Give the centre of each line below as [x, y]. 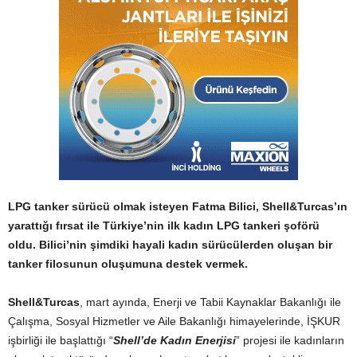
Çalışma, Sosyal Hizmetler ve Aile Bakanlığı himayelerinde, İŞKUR [174, 321]
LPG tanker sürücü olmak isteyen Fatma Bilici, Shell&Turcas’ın [178, 206]
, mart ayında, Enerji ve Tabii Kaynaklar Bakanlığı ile [210, 302]
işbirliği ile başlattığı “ [61, 340]
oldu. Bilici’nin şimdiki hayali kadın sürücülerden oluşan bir [170, 245]
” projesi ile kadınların [290, 340]
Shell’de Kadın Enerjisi [175, 340]
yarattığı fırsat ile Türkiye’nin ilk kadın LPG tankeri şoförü [164, 226]
